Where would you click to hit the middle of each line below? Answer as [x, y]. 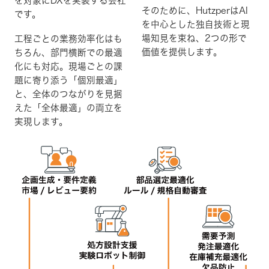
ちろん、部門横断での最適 [68, 52]
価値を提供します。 [182, 52]
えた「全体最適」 [50, 107]
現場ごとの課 [95, 66]
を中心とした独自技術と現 [196, 24]
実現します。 [41, 121]
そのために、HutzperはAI [195, 10]
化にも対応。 [41, 66]
